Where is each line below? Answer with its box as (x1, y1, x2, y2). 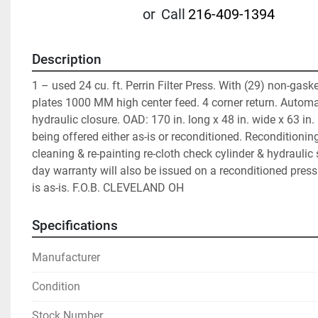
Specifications (32, 218, 118, 234)
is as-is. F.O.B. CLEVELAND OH (32, 181, 184, 194)
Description (32, 52, 102, 67)
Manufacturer (32, 251, 100, 264)
